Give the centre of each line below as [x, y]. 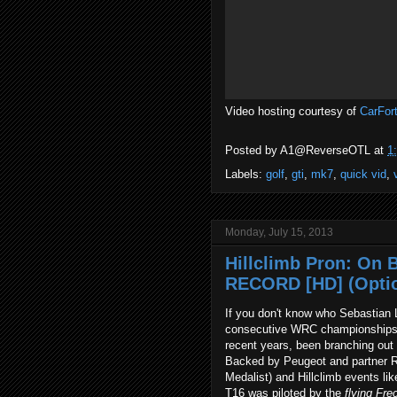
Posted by [253, 151]
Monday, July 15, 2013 [279, 232]
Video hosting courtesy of [292, 111]
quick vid [363, 174]
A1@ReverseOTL [325, 151]
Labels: [245, 174]
